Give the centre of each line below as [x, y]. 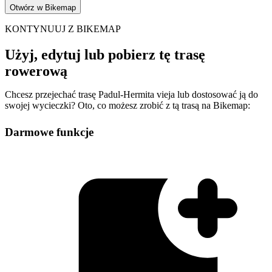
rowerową [36, 71]
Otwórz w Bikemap [43, 7]
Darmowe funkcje [49, 132]
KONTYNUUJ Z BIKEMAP [63, 29]
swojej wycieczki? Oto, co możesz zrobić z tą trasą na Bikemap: [127, 105]
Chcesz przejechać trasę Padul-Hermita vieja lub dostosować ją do [131, 94]
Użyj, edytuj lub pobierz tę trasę [105, 54]
